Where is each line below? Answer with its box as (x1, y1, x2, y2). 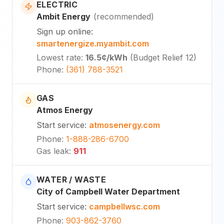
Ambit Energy (36, 11, 90, 22)
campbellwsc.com (89, 201, 160, 212)
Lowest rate (36, 52, 81, 63)
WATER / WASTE (36, 174, 106, 185)
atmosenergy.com (89, 120, 160, 130)
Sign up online (36, 26, 91, 37)
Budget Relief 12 (133, 52, 193, 63)
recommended (96, 11, 151, 22)
